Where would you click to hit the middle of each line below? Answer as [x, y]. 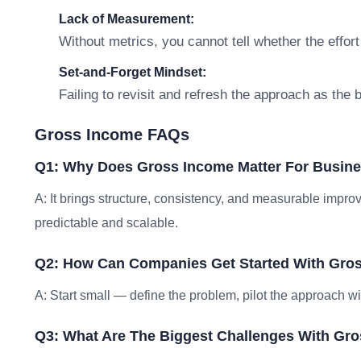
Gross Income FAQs [112, 135]
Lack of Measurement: [127, 19]
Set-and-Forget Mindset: [133, 72]
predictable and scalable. [106, 223]
